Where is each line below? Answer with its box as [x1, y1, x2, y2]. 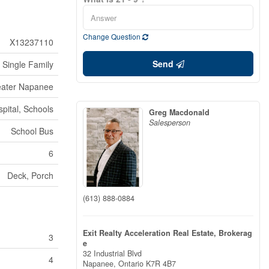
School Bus [11, 125, 53, 137]
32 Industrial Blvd [83, 247, 142, 259]
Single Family [2, 58, 53, 70]
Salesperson [149, 117, 190, 128]
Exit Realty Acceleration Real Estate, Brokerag [83, 227, 252, 238]
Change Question [83, 31, 142, 41]
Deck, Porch [7, 169, 53, 181]
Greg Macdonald [149, 107, 210, 118]
